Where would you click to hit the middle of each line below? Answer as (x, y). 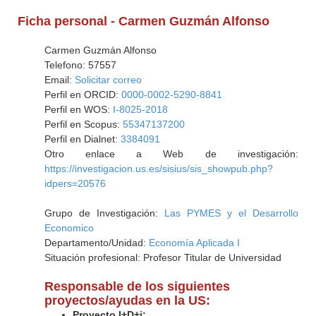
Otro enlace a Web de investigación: (171, 154)
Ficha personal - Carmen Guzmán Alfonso (144, 21)
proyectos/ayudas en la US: (127, 300)
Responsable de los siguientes (137, 286)
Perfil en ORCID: (83, 95)
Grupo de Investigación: (104, 213)
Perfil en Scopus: (83, 124)
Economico (69, 228)
